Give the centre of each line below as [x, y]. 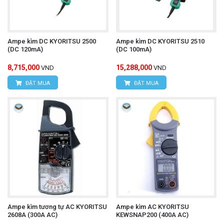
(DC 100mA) [133, 49]
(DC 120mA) [25, 49]
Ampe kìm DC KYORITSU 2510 [160, 41]
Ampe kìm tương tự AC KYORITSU [57, 206]
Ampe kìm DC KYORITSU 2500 [52, 41]
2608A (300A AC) [32, 214]
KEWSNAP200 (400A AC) [152, 214]
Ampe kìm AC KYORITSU [152, 206]
